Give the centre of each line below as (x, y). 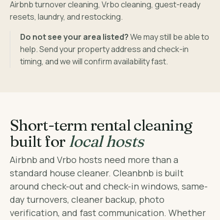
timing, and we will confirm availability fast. (94, 62)
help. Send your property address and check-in (104, 49)
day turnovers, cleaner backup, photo (87, 200)
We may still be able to (169, 37)
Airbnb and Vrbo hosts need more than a (94, 160)
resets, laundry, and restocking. (66, 17)
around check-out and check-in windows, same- (109, 186)
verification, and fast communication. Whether (108, 213)
